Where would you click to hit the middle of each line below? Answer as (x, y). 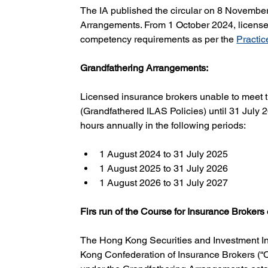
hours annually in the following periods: (163, 126)
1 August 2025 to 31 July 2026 (164, 169)
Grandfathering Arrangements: (144, 68)
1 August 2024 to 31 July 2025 (164, 154)
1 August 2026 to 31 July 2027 (164, 183)
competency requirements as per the (159, 39)
